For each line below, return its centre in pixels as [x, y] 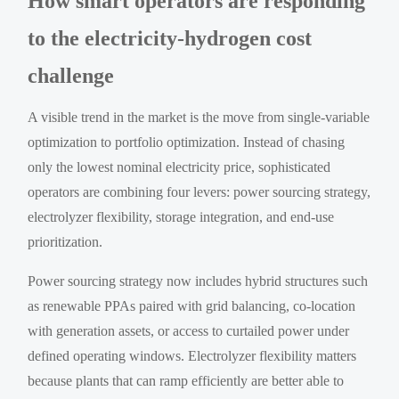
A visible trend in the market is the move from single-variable [199, 117]
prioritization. [65, 241]
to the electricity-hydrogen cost [170, 38]
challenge [71, 75]
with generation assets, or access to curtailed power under [189, 330]
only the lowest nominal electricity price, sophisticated [179, 167]
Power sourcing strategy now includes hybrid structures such [198, 281]
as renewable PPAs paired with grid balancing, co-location [192, 305]
